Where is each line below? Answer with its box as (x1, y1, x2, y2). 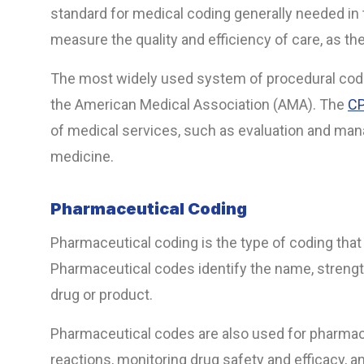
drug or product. (50, 286, 153, 304)
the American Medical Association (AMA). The (50, 96, 348, 114)
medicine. (50, 148, 114, 166)
